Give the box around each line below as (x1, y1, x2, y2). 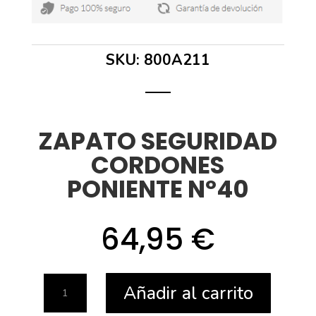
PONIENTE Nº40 (66, 172, 249, 207)
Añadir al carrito (123, 281, 253, 305)
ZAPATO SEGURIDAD (38, 124, 278, 159)
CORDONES (91, 148, 225, 183)
